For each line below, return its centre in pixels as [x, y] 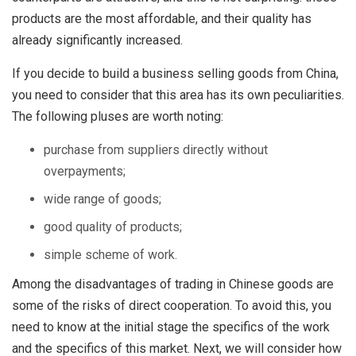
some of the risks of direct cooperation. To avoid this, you [172, 306]
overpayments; [85, 171]
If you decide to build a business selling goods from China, [175, 74]
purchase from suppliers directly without [156, 150]
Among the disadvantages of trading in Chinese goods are [173, 284]
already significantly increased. [97, 40]
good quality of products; [113, 227]
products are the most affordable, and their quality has [162, 19]
